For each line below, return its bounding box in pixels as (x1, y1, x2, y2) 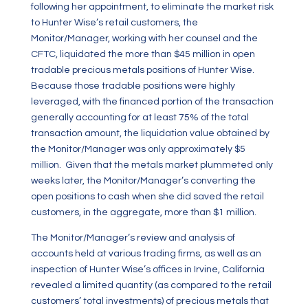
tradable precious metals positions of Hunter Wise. (30, 65, 256, 75)
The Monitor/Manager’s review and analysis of (30, 233, 235, 243)
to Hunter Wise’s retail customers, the (30, 18, 198, 27)
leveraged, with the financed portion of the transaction (30, 97, 274, 107)
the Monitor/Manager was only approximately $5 (30, 144, 245, 154)
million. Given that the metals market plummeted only (30, 160, 273, 170)
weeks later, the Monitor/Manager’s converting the (30, 176, 256, 186)
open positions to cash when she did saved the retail (30, 192, 264, 201)
